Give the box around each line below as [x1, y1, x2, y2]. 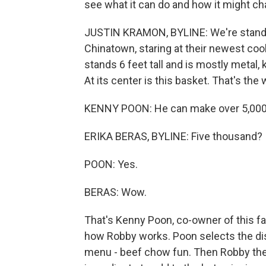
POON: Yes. [84, 158, 138, 170]
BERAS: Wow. [84, 186, 147, 198]
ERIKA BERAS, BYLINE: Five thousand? [84, 130, 262, 142]
